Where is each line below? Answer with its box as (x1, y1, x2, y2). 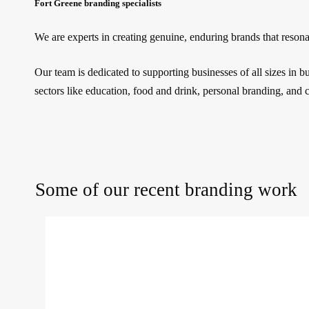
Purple (44, 218, 73, 230)
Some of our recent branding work (34, 179, 297, 200)
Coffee (44, 235, 74, 246)
